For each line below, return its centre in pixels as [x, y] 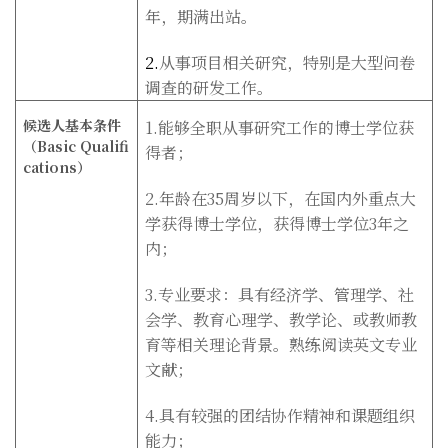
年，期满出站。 [201, 16]
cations [50, 166]
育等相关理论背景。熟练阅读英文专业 [281, 344]
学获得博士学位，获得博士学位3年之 [277, 223]
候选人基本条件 [72, 124]
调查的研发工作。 [209, 87]
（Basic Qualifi [76, 145]
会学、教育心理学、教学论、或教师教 [281, 319]
